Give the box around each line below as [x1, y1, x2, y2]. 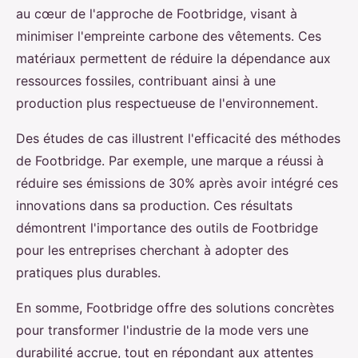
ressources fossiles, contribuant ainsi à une [16, 73, 276, 89]
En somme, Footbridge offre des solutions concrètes [16, 300, 334, 316]
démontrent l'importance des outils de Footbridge [16, 220, 318, 236]
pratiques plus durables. [16, 265, 161, 280]
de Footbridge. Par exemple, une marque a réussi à [16, 153, 324, 169]
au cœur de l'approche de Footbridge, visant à [16, 6, 297, 22]
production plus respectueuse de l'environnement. [16, 95, 318, 111]
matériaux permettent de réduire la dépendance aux [16, 50, 331, 66]
